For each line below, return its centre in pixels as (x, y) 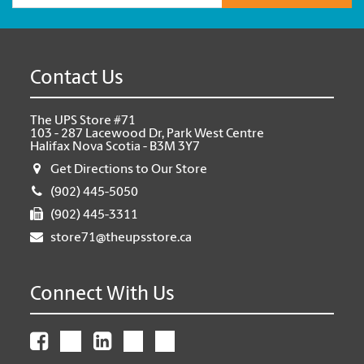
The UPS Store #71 (83, 121)
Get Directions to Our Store (129, 169)
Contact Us (77, 78)
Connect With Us (103, 295)
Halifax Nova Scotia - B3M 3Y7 (115, 147)
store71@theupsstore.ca (121, 238)
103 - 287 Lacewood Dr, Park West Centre (147, 134)
